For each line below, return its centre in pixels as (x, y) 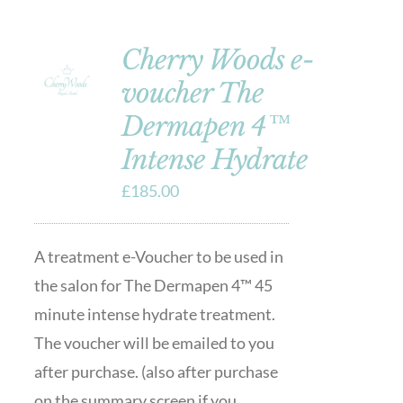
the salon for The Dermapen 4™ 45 (153, 285)
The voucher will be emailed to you (154, 343)
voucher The (192, 93)
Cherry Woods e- (217, 60)
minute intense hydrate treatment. (154, 314)
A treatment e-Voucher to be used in (158, 256)
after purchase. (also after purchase (156, 372)
